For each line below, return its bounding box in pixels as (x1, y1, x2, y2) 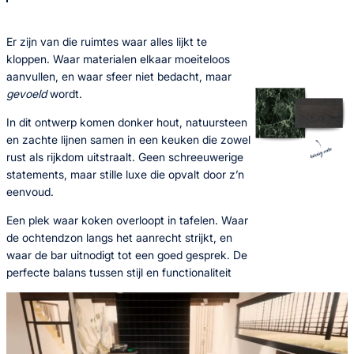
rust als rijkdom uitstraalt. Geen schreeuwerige (6, 149, 243, 164)
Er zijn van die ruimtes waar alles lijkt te (6, 34, 207, 48)
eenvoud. (6, 184, 54, 198)
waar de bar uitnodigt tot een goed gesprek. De (6, 247, 247, 262)
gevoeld (6, 86, 47, 100)
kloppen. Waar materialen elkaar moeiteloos (6, 51, 230, 66)
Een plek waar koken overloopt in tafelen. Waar (6, 213, 248, 227)
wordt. (47, 86, 82, 100)
